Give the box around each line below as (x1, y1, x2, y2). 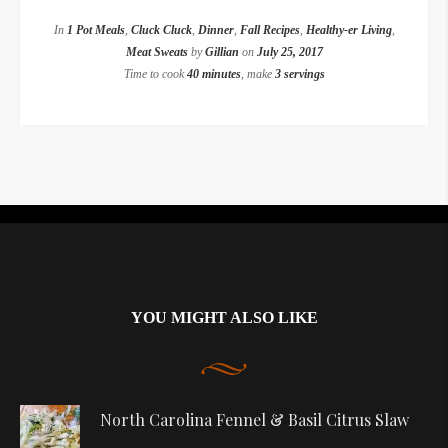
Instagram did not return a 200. (127, 205, 321, 223)
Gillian (204, 45, 239, 60)
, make (240, 67, 275, 82)
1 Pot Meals (66, 23, 125, 38)
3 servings (274, 67, 325, 82)
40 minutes (186, 67, 241, 82)
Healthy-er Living (305, 23, 392, 38)
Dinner (197, 23, 234, 38)
